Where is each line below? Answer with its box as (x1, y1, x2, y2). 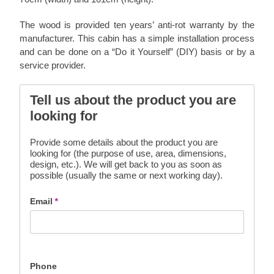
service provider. (20, 60, 86, 71)
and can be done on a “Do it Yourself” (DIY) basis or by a (20, 46, 254, 57)
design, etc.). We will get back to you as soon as (30, 159, 222, 170)
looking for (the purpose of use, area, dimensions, (30, 148, 226, 159)
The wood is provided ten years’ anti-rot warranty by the (20, 20, 254, 31)
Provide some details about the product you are (30, 137, 218, 148)
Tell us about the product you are (30, 92, 236, 108)
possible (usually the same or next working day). (30, 170, 223, 181)
